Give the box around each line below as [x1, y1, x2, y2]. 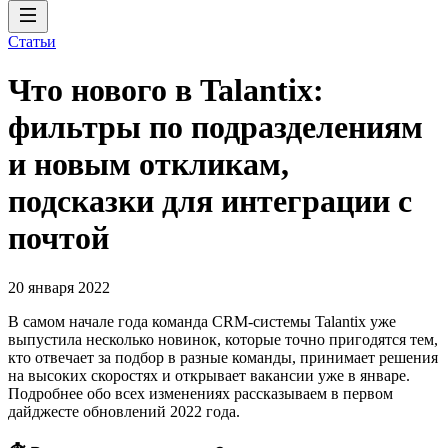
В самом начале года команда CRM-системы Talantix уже [8, 312, 396, 330]
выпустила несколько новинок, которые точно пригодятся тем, [8, 330, 438, 348]
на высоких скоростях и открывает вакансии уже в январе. [8, 366, 410, 384]
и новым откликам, [8, 146, 289, 183]
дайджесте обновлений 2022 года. [8, 402, 240, 420]
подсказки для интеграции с [8, 183, 412, 220]
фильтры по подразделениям [8, 109, 423, 146]
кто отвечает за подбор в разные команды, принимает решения [8, 348, 438, 366]
